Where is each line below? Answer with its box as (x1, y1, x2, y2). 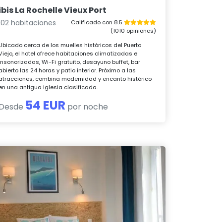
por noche (65, 101, 109, 112)
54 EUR (25, 97, 66, 113)
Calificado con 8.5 (70, 18, 124, 26)
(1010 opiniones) (110, 26, 156, 35)
